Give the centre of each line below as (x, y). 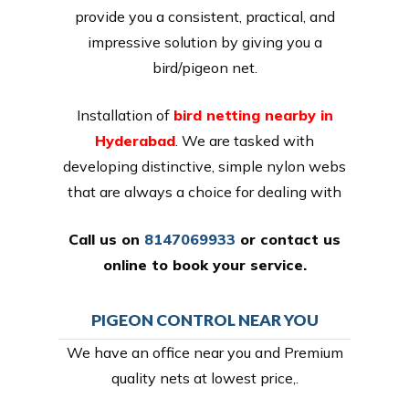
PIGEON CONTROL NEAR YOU (204, 320)
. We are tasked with (245, 140)
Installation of (125, 115)
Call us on (106, 239)
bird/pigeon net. (204, 67)
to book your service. (226, 264)
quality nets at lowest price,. (204, 378)
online (125, 264)
